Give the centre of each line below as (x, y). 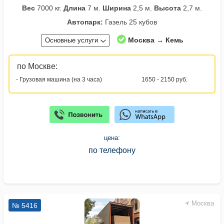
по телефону (112, 150)
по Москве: (37, 66)
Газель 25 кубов (130, 22)
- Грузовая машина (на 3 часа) (59, 80)
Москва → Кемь (155, 40)
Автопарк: (85, 22)
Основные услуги (71, 40)
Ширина (117, 8)
